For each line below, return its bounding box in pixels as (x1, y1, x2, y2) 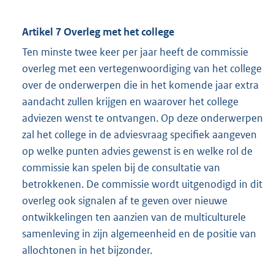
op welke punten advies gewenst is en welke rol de (22, 144, 253, 158)
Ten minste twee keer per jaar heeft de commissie (22, 45, 248, 59)
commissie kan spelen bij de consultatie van (22, 161, 220, 175)
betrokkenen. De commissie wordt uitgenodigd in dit (22, 177, 262, 191)
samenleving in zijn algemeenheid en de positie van (22, 227, 256, 241)
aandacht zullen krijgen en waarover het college (22, 95, 239, 109)
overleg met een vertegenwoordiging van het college (22, 62, 262, 76)
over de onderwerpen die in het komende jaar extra (22, 78, 259, 92)
